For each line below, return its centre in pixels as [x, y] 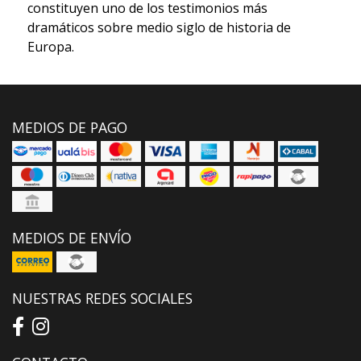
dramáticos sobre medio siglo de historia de [159, 28]
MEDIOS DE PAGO [70, 128]
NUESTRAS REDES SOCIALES [102, 299]
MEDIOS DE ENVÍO [72, 238]
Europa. [50, 47]
